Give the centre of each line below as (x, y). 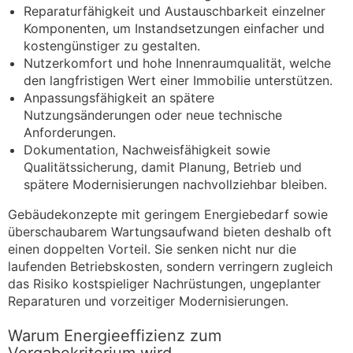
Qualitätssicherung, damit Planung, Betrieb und (163, 167)
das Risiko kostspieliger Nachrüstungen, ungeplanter (164, 283)
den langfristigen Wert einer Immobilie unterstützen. (178, 80)
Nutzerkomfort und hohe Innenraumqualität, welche (177, 63)
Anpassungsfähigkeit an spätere (119, 97)
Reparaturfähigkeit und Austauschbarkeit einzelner (175, 11)
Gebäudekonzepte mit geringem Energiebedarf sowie (168, 214)
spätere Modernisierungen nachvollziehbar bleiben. (175, 184)
